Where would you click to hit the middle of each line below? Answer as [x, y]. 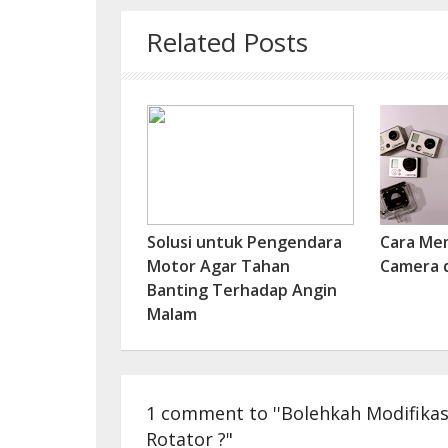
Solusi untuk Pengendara [244, 242]
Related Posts [226, 42]
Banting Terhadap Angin [241, 290]
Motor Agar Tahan [218, 266]
